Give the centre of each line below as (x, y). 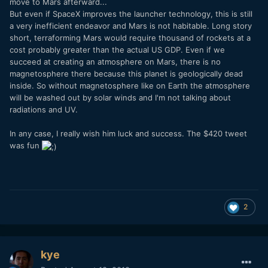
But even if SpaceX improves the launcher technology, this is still (131, 14)
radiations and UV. (44, 110)
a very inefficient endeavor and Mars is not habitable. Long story (131, 26)
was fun (26, 146)
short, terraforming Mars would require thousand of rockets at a (130, 38)
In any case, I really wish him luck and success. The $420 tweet (128, 134)
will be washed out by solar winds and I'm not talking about (120, 98)
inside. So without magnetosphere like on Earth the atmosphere (130, 86)
